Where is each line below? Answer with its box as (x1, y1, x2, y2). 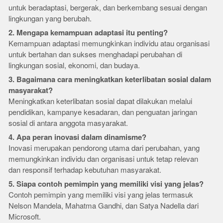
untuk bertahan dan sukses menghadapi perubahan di (8, 50, 183, 59)
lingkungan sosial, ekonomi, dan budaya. (8, 61, 140, 70)
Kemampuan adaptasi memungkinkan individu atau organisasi (8, 39, 210, 48)
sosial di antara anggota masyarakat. (8, 118, 128, 128)
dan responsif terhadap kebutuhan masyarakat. (8, 165, 162, 175)
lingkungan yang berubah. (8, 14, 92, 23)
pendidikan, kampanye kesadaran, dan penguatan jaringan (8, 108, 198, 117)
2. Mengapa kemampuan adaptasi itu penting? (8, 28, 168, 37)
